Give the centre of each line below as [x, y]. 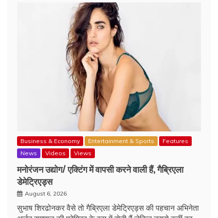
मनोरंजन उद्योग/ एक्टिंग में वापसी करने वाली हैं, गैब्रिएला [100, 169]
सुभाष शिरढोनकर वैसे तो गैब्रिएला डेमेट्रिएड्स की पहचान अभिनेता [108, 208]
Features [175, 141]
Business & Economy [50, 141]
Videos [55, 153]
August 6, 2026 [46, 193]
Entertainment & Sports [121, 141]
